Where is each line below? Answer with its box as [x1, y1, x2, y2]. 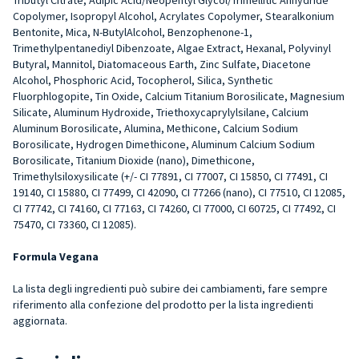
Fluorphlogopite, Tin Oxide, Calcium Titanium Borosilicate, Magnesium [13, 88, 345, 103]
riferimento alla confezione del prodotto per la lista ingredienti [13, 296, 313, 312]
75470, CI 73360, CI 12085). [13, 216, 136, 232]
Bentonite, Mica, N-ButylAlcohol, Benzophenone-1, [13, 24, 252, 39]
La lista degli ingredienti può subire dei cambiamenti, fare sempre [13, 280, 328, 296]
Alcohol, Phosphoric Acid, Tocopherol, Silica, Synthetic [13, 72, 273, 87]
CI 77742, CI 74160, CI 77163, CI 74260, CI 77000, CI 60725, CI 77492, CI [13, 200, 336, 216]
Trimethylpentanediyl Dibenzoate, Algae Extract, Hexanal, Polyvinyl [13, 40, 331, 55]
